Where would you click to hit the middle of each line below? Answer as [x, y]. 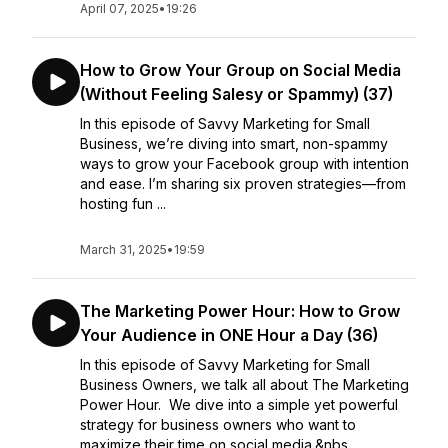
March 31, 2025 [123, 249]
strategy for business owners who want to [218, 424]
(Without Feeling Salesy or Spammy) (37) [236, 94]
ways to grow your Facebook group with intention [244, 163]
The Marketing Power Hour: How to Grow [240, 311]
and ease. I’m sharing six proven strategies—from [243, 183]
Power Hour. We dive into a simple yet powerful [239, 404]
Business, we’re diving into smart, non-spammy [234, 143]
